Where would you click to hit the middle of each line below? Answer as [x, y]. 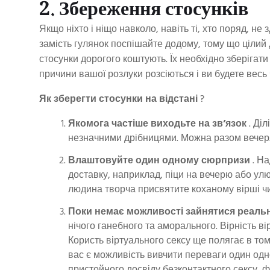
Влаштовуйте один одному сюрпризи [159, 161]
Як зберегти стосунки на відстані [118, 100]
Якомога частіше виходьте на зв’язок [157, 124]
